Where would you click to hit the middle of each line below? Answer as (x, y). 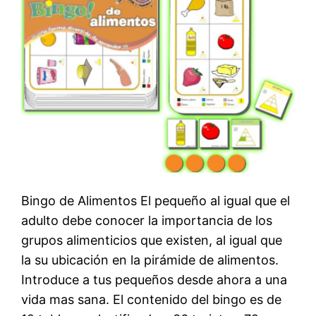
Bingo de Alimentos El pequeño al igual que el (156, 201)
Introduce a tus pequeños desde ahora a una (154, 280)
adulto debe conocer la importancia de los (147, 221)
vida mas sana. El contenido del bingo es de (152, 300)
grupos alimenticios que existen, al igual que (152, 241)
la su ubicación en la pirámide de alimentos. (150, 260)
